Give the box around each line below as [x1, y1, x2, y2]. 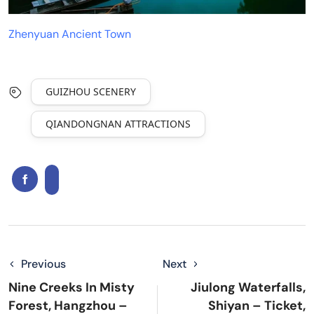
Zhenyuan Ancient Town [8, 27, 131, 42]
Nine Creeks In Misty [8, 279, 135, 296]
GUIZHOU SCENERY [46, 85, 136, 99]
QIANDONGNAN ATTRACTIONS [46, 117, 191, 131]
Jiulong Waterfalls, [191, 279, 306, 296]
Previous [21, 257, 66, 272]
